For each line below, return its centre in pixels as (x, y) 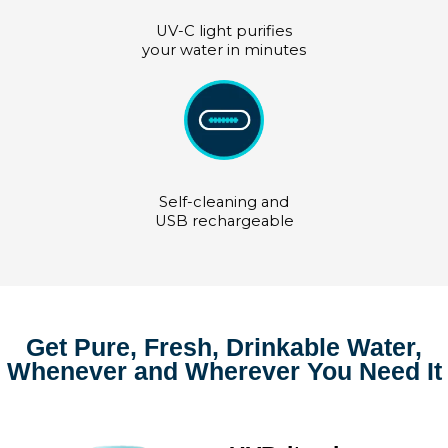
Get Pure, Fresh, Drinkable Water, (224, 348)
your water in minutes (224, 50)
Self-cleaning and (224, 202)
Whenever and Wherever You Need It (224, 372)
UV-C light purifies (224, 31)
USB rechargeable (224, 221)
